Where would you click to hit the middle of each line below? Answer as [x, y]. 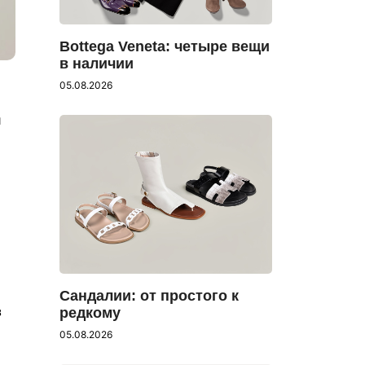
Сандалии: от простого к [149, 296]
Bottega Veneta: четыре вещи [165, 46]
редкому [90, 313]
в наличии [97, 63]
